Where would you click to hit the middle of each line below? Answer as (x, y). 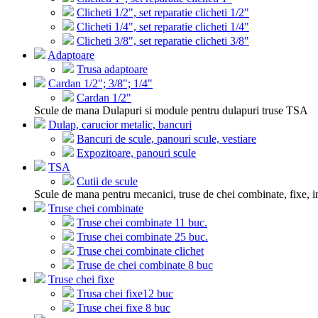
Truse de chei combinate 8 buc (145, 265)
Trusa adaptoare (112, 69)
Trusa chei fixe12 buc (125, 294)
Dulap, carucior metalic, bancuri (120, 125)
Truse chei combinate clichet (140, 251)
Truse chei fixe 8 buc (124, 308)
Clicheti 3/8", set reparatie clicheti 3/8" (163, 41)
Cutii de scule (107, 181)
